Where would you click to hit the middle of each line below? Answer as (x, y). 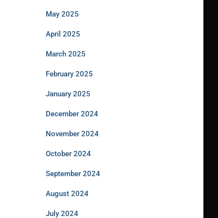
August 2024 (67, 194)
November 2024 (72, 134)
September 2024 (73, 174)
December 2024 (72, 114)
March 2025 (65, 54)
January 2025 (68, 94)
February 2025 (69, 74)
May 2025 (62, 14)
